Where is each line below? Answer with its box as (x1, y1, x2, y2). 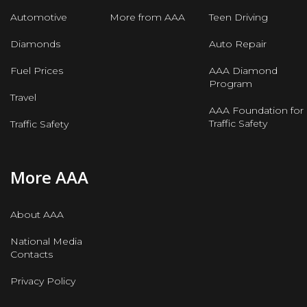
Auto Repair (209, 37, 267, 50)
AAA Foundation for (209, 103, 304, 116)
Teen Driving (209, 10, 269, 23)
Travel (10, 90, 37, 103)
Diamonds (10, 37, 61, 50)
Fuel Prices (10, 64, 64, 77)
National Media (10, 235, 83, 248)
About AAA (10, 208, 64, 221)
